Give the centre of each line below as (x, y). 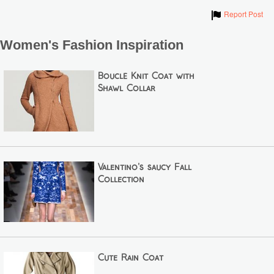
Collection (121, 180)
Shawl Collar (126, 89)
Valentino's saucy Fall (144, 167)
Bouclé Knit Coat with (146, 77)
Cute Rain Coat (130, 258)
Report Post (243, 14)
